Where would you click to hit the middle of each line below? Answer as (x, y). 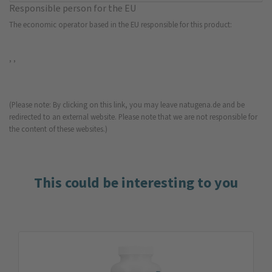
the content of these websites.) (58, 129)
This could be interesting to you (136, 182)
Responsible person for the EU (73, 8)
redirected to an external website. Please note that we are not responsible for (133, 117)
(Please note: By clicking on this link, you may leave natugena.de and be (127, 104)
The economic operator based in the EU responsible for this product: (121, 24)
